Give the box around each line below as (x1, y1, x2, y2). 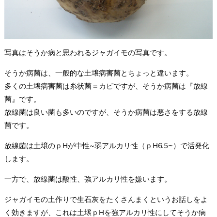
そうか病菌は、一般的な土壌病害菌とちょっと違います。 (4, 68, 193, 77)
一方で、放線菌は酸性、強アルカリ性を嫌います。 (4, 174, 171, 184)
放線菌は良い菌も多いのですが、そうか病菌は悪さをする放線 (4, 107, 208, 117)
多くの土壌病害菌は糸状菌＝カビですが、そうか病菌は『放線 (4, 81, 208, 91)
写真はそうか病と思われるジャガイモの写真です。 (4, 47, 171, 57)
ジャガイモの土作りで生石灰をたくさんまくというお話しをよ (4, 194, 208, 204)
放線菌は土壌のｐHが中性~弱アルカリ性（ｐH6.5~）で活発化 (4, 140, 209, 150)
